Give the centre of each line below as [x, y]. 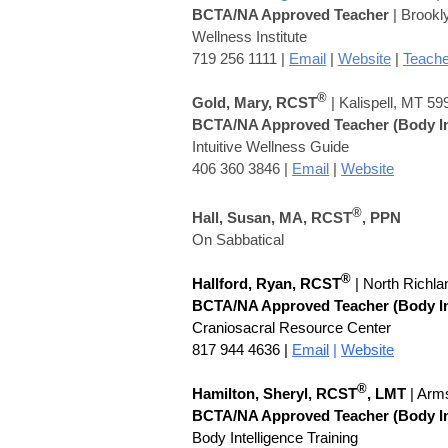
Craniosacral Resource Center [291, 327]
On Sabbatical [238, 239]
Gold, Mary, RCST [254, 102]
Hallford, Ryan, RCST [266, 283]
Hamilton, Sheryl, [252, 393]
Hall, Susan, [235, 217]
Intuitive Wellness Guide [270, 146]
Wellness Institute [249, 36]
